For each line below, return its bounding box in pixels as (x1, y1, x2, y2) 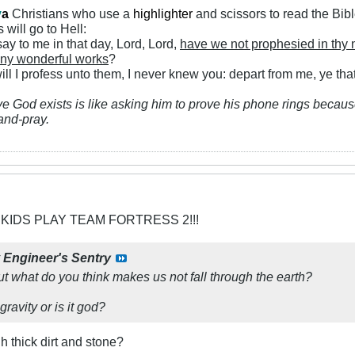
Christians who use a (9, 6, 133, 21)
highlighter (133, 6, 196, 21)
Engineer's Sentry (3, 250, 111, 265)
